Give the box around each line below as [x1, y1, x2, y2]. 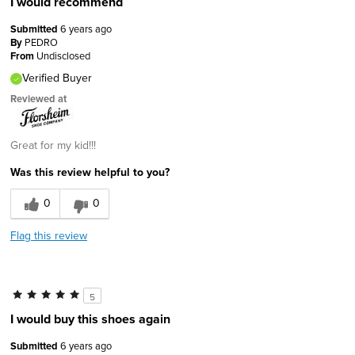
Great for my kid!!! [10, 137, 96, 153]
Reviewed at [10, 91, 67, 106]
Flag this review [10, 227, 87, 243]
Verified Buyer [22, 70, 92, 86]
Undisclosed [36, 48, 90, 63]
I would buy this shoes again [10, 310, 170, 328]
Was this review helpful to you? [10, 164, 170, 180]
